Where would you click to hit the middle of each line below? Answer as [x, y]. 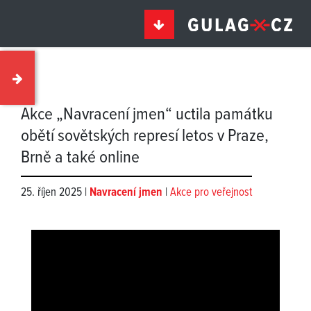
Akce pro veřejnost [211, 193]
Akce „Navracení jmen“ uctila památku [147, 115]
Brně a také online [80, 158]
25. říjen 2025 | [55, 193]
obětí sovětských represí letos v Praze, [145, 136]
